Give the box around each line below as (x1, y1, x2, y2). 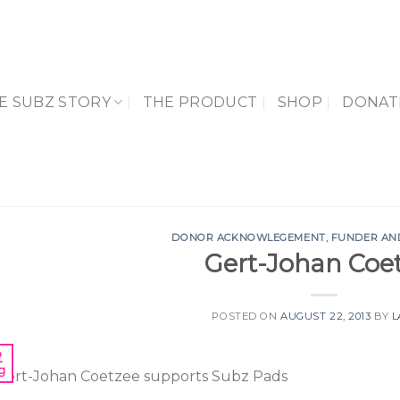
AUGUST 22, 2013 (280, 309, 371, 322)
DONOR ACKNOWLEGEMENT (171, 231, 326, 244)
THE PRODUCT (142, 94, 258, 111)
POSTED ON (212, 309, 281, 322)
